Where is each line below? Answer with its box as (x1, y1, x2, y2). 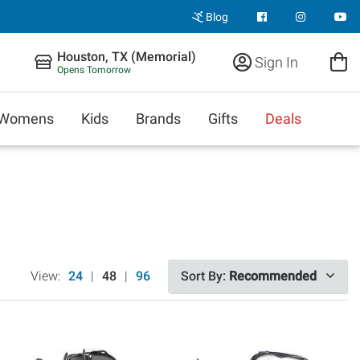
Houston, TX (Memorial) (57, 49, 196, 64)
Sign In (252, 53, 298, 71)
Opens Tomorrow (57, 64, 131, 76)
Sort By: (181, 268, 229, 284)
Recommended (229, 268, 317, 284)
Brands (136, 110, 181, 127)
